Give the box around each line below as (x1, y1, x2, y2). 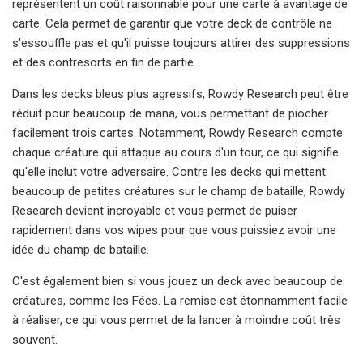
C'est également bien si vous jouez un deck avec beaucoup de (12, 273, 343, 288)
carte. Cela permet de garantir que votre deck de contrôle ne (12, 15, 332, 31)
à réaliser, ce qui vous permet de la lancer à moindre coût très (12, 312, 340, 327)
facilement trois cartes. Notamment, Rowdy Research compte (12, 125, 343, 140)
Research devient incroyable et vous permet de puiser (12, 203, 297, 218)
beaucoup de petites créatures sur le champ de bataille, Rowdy (12, 183, 345, 199)
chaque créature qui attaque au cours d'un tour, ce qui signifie (12, 144, 339, 160)
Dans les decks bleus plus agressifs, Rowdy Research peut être (12, 86, 348, 101)
